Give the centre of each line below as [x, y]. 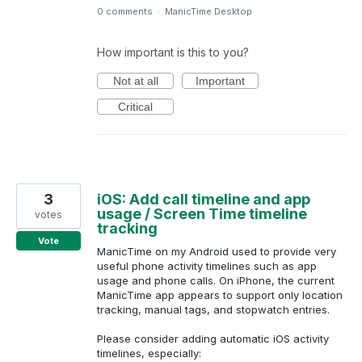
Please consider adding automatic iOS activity [213, 339]
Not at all [135, 81]
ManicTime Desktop [208, 12]
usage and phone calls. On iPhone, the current [216, 281]
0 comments [125, 12]
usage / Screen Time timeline [202, 214]
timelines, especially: [149, 354]
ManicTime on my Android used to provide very [217, 252]
